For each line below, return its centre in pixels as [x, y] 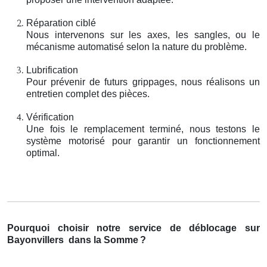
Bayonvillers [37, 240]
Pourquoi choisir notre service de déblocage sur [133, 228]
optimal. [43, 153]
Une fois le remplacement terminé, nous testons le [143, 129]
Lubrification [52, 70]
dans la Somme [103, 240]
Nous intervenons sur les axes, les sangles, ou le [143, 35]
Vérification [50, 117]
